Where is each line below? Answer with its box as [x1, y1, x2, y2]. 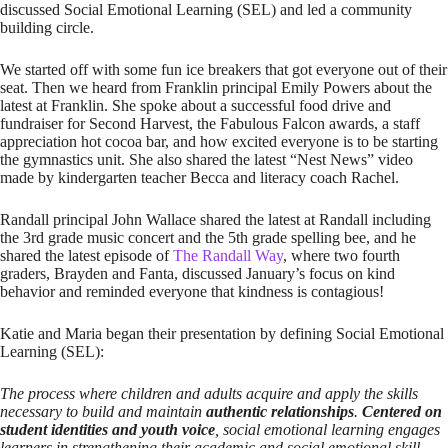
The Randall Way [173, 247, 283, 264]
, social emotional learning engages [215, 421, 440, 438]
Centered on [362, 403, 442, 420]
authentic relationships [206, 403, 354, 420]
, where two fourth [283, 247, 400, 264]
